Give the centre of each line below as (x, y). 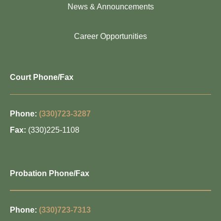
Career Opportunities (110, 37)
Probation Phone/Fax (50, 174)
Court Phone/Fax (42, 77)
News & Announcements (110, 7)
